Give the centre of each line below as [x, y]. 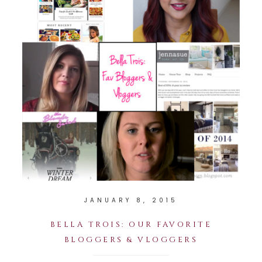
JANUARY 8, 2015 [131, 200]
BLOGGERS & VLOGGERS [131, 239]
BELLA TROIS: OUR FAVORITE [131, 224]
